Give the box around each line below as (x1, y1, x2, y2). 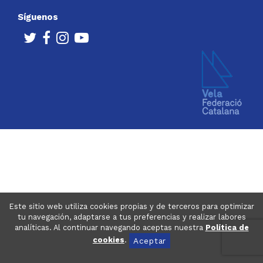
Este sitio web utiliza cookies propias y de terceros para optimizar (9, 202, 254, 211)
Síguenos (18, 12, 58, 22)
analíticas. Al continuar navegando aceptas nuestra (14, 223, 205, 232)
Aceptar (133, 236, 167, 245)
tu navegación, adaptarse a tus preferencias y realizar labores (17, 213, 246, 221)
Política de (205, 223, 249, 232)
